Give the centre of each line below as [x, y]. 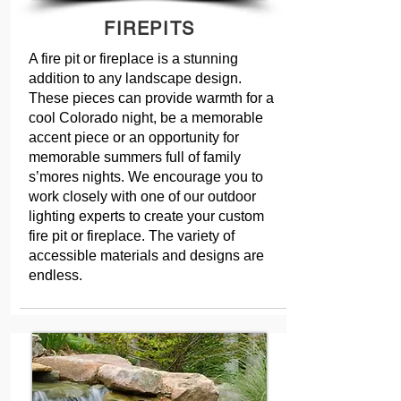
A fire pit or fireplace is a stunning [133, 59]
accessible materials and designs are [146, 256]
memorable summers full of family [135, 157]
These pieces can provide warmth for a [151, 98]
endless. [55, 275]
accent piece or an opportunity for [134, 137]
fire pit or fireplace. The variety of [132, 236]
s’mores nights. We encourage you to [146, 177]
